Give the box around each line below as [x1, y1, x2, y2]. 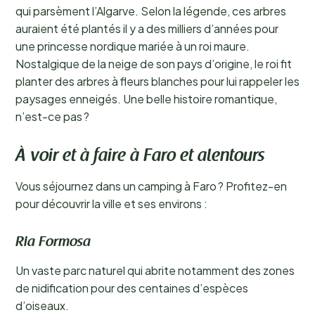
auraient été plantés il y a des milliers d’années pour [15, 21, 278, 36]
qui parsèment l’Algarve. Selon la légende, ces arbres [15, 4, 286, 18]
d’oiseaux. [15, 298, 69, 313]
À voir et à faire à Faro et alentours [15, 148, 264, 165]
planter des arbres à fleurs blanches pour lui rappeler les [15, 74, 300, 89]
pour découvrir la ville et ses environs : [15, 196, 207, 211]
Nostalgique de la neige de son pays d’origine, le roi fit [15, 56, 292, 71]
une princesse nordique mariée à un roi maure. [15, 39, 250, 53]
